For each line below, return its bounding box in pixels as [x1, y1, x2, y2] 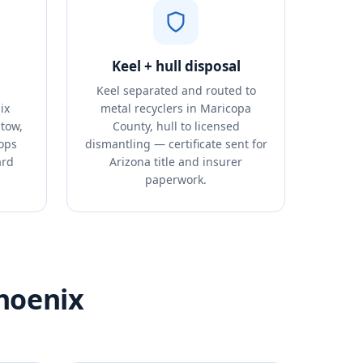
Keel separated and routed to [96, 83, 256, 98]
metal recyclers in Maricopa [100, 100, 251, 116]
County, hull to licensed [112, 118, 240, 134]
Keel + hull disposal [111, 57, 241, 75]
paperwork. [145, 172, 207, 187]
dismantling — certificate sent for [84, 136, 267, 152]
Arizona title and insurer [109, 154, 242, 169]
